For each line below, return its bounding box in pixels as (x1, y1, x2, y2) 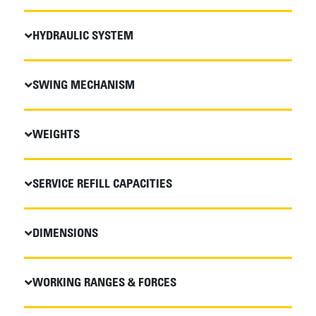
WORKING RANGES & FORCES (32, 274, 176, 289)
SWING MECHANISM (32, 77, 135, 92)
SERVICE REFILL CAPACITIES (32, 176, 172, 190)
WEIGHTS (32, 126, 80, 141)
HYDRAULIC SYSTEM (32, 28, 133, 42)
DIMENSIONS (32, 225, 98, 240)
